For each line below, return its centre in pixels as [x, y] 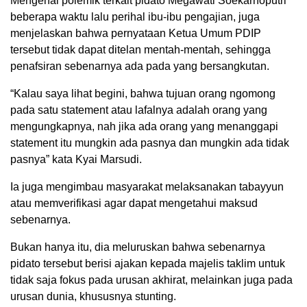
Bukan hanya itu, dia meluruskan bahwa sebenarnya [138, 247]
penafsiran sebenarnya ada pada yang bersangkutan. [140, 66]
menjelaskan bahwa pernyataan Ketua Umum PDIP [136, 33]
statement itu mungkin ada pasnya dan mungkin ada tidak [150, 143]
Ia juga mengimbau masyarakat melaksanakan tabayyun [147, 186]
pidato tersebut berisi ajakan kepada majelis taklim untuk [148, 263]
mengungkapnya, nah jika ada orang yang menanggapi [144, 126]
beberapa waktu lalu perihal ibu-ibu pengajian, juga [135, 16]
